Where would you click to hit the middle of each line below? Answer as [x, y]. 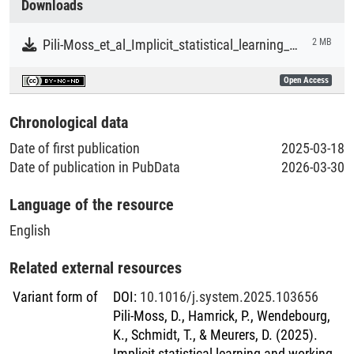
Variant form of [55, 296]
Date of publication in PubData [95, 167]
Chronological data [69, 122]
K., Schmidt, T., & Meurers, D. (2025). [215, 334]
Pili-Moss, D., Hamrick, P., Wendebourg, [222, 315]
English [30, 230]
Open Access [306, 80]
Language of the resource [92, 204]
